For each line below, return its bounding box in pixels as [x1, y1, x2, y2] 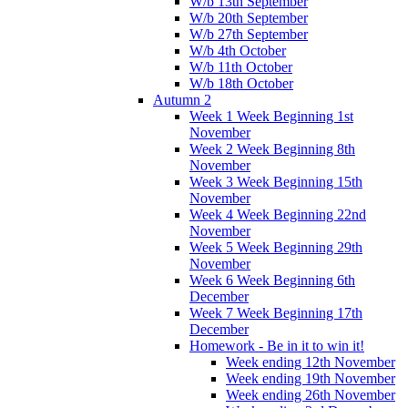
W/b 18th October [189, 75, 293, 91]
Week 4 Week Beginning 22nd [189, 206, 366, 222]
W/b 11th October [189, 58, 292, 75]
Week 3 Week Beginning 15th [189, 173, 362, 189]
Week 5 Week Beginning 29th [189, 239, 362, 255]
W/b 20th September [189, 9, 308, 25]
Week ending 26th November [226, 386, 395, 403]
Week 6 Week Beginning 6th [189, 271, 355, 288]
